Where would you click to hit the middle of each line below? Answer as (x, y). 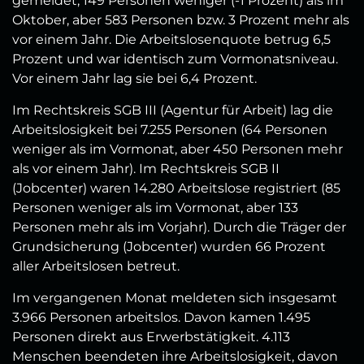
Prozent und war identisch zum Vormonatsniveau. (175, 59)
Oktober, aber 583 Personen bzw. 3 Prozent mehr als (181, 20)
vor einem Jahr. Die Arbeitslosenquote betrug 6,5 (171, 40)
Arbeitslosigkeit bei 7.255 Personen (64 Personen (170, 130)
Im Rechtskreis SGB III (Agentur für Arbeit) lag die (173, 110)
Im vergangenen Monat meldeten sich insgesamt (175, 298)
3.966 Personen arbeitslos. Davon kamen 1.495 (161, 318)
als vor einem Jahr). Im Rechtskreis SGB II (146, 169)
